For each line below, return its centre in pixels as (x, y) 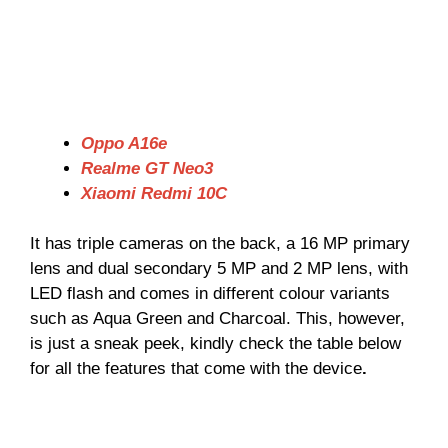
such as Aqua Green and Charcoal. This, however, (217, 319)
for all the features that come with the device (196, 369)
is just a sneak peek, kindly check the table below (215, 344)
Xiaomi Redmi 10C (154, 193)
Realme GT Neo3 (147, 168)
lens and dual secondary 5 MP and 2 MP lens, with (219, 269)
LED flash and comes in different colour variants (210, 294)
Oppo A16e (124, 143)
